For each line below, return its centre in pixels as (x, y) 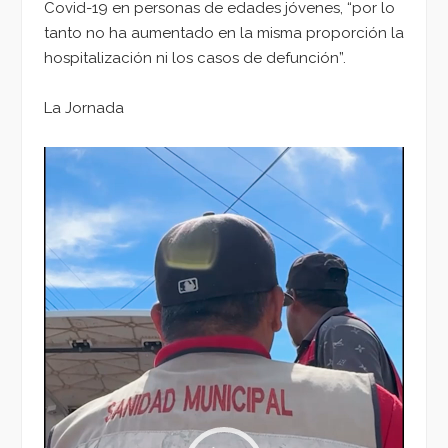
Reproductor (89, 158)
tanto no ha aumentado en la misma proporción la (224, 32)
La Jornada (84, 108)
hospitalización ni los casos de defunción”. (195, 57)
